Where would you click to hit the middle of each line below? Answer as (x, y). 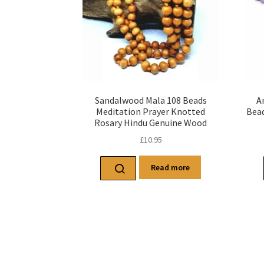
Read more (170, 167)
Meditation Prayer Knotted (151, 111)
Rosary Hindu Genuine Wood (151, 122)
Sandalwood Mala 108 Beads (151, 100)
